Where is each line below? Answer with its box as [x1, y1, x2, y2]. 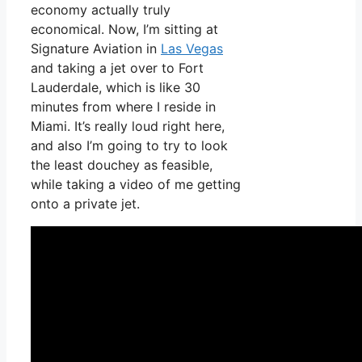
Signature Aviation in [31, 40, 161, 57]
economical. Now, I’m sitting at [31, 21, 218, 38]
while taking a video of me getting [31, 176, 241, 193]
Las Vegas [161, 40, 223, 57]
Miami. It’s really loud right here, [31, 118, 225, 135]
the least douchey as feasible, [31, 157, 213, 174]
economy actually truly [31, 2, 170, 19]
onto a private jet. [31, 196, 140, 213]
